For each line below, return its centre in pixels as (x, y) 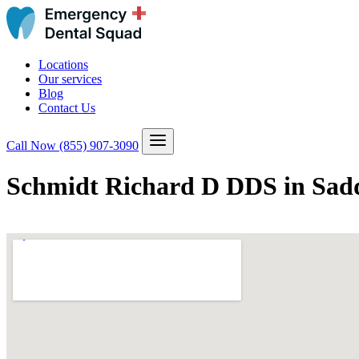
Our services (70, 79)
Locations (63, 65)
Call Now (33, 145)
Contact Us (67, 108)
